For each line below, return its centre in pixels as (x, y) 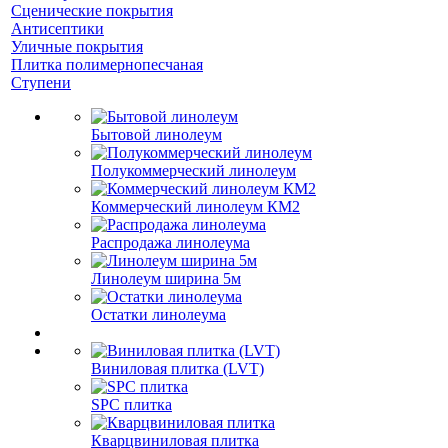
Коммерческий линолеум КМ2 (195, 206)
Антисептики (57, 28)
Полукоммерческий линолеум (193, 170)
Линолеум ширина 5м (166, 278)
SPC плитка (131, 404)
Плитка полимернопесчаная (107, 64)
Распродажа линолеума (170, 242)
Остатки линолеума (158, 314)
